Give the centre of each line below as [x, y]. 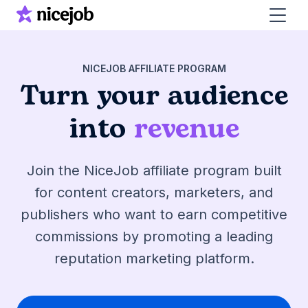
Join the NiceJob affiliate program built [154, 170]
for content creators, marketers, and [154, 192]
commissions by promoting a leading [154, 236]
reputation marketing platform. [154, 258]
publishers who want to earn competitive [154, 214]
